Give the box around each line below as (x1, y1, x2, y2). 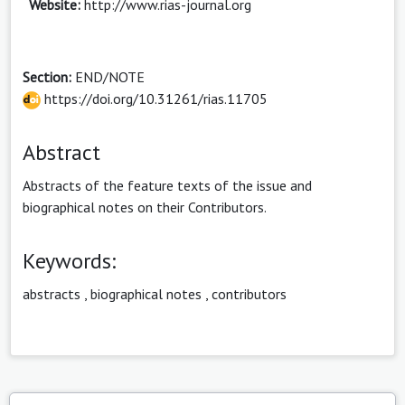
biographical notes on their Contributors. (23, 197, 267, 216)
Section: (23, 67, 75, 86)
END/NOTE (75, 67, 145, 86)
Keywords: (23, 246, 116, 275)
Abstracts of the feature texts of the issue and (23, 175, 312, 194)
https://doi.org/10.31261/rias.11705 (41, 89, 268, 108)
